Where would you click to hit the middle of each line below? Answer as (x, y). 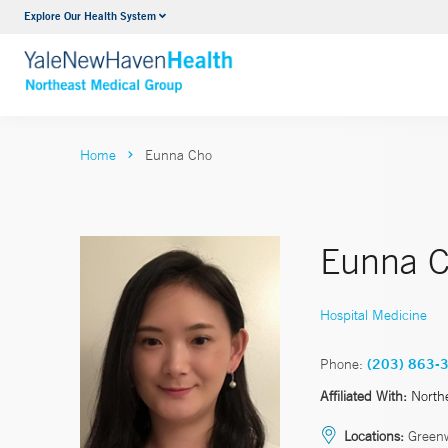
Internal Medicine (207, 19)
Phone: (341, 363)
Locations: (374, 435)
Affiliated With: (363, 395)
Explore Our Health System (90, 15)
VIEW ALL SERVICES (223, 57)
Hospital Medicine (373, 314)
